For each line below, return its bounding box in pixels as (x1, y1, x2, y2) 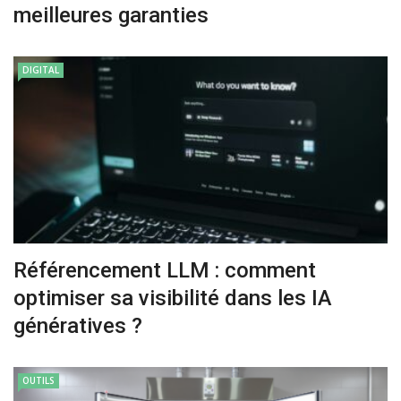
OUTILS (22, 373, 55, 387)
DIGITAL (22, 63, 59, 76)
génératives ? (13, 312, 142, 338)
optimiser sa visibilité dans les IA (13, 285, 332, 311)
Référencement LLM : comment (13, 257, 316, 283)
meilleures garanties (13, 2, 209, 28)
